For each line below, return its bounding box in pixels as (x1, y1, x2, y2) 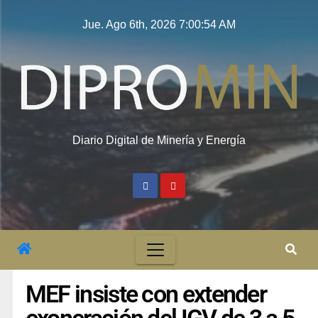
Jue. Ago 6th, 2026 (82, 18, 179, 31)
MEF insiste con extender (25, 280, 267, 309)
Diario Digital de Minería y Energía (72, 133, 246, 146)
